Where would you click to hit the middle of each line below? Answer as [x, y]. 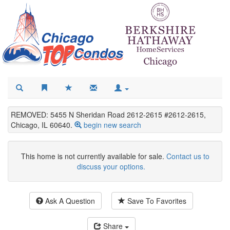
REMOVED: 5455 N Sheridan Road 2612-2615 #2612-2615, [108, 115]
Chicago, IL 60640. [42, 125]
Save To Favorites [156, 201]
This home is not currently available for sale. [93, 156]
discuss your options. [111, 167]
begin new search [112, 125]
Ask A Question [69, 201]
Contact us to [188, 156]
